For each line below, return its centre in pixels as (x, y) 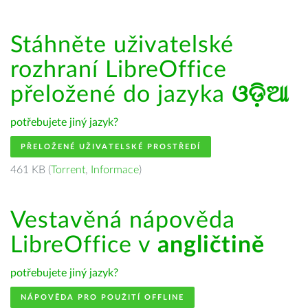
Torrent (68, 170)
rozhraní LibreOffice (119, 70)
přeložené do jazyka (121, 95)
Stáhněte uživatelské (122, 45)
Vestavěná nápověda (123, 221)
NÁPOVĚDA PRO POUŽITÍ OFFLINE (102, 297)
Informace (115, 170)
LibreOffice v (84, 245)
